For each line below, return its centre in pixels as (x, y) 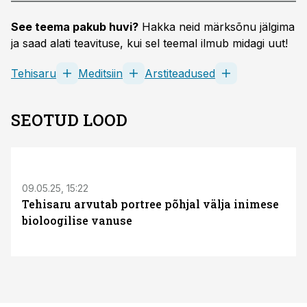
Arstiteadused (180, 73)
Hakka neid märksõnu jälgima (217, 27)
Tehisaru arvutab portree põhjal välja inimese (150, 204)
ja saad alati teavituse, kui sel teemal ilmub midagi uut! (149, 43)
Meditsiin (100, 73)
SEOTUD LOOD (69, 120)
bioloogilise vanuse (77, 220)
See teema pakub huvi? (75, 27)
